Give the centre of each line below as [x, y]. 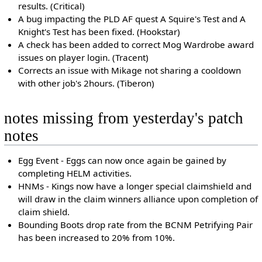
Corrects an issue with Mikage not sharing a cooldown [130, 70]
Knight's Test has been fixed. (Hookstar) [99, 32]
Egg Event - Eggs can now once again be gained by [123, 161]
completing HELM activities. [75, 173]
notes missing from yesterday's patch [123, 118]
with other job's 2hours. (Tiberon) [87, 83]
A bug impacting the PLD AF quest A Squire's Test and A [132, 19]
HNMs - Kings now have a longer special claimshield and [135, 186]
